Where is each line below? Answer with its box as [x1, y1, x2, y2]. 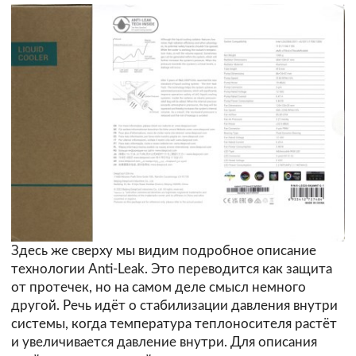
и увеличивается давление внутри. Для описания [11, 335, 317, 349]
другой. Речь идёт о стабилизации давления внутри [11, 298, 338, 312]
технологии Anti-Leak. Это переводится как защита [11, 261, 332, 276]
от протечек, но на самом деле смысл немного [11, 280, 306, 294]
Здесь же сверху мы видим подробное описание [11, 243, 316, 257]
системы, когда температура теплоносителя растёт [11, 316, 337, 331]
